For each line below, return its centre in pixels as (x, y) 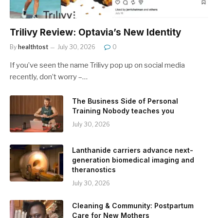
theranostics (94, 169)
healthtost (33, 47)
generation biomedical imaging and (133, 160)
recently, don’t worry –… (49, 77)
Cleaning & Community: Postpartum (133, 205)
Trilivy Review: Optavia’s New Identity (95, 32)
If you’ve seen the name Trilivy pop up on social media (97, 65)
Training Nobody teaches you (123, 110)
